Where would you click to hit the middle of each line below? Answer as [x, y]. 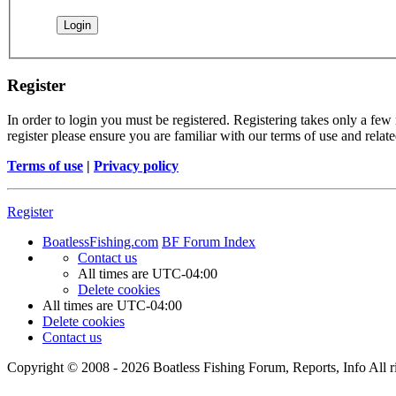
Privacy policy [136, 165]
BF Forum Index [209, 241]
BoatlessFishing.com [100, 241]
